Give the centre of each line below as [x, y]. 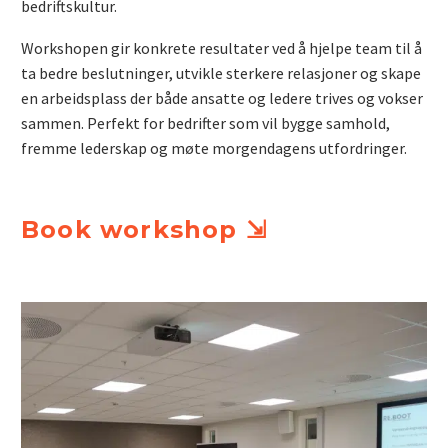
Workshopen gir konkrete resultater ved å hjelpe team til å [221, 48]
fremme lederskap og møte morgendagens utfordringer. [214, 148]
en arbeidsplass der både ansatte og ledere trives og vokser [222, 98]
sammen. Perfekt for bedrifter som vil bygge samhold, [205, 123]
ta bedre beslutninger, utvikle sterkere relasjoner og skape [221, 73]
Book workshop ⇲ [144, 229]
